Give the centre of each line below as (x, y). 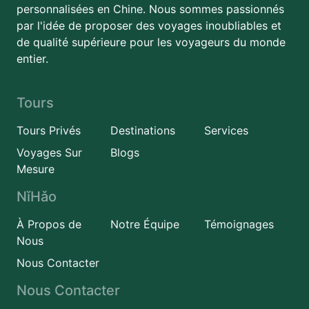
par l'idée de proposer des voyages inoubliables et (149, 26)
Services (226, 130)
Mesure (36, 169)
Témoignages (239, 224)
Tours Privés (49, 130)
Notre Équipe (144, 224)
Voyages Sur (49, 152)
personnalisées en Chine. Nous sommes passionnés (150, 9)
